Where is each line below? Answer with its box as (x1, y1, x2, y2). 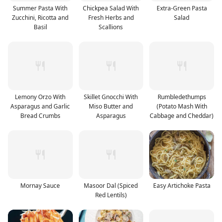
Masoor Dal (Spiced (84, 181, 138, 190)
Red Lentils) (95, 190, 127, 199)
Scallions (99, 22, 123, 31)
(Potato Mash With (156, 102, 207, 111)
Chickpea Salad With (83, 3, 139, 12)
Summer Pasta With (13, 3, 68, 12)
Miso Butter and (89, 102, 133, 111)
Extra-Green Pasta (156, 3, 207, 12)
